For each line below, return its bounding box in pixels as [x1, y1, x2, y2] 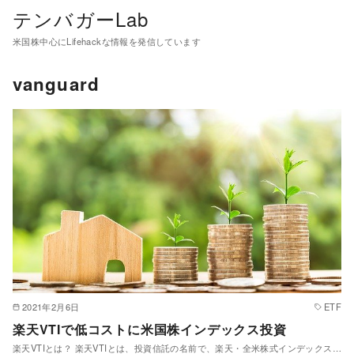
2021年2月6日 [21, 299, 80, 313]
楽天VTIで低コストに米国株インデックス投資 [13, 319, 287, 338]
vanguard [13, 70, 100, 96]
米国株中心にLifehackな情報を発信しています [13, 34, 201, 47]
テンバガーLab [13, 5, 149, 32]
